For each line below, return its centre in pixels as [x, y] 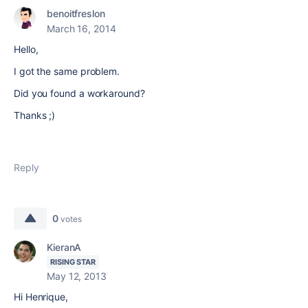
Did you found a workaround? [79, 93]
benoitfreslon [76, 13]
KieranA [64, 247]
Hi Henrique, [41, 297]
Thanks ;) [35, 115]
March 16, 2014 [81, 29]
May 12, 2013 [77, 276]
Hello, [26, 49]
